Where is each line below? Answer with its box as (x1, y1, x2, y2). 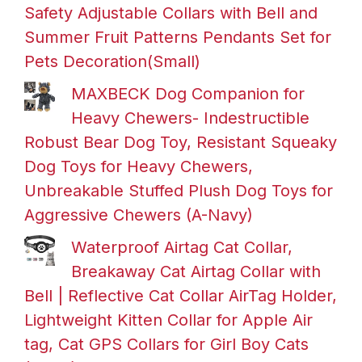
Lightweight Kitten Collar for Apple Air (24, 309, 313, 330)
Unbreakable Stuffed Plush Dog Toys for (24, 180, 333, 200)
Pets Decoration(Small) (24, 51, 200, 71)
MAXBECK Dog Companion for (71, 83, 305, 103)
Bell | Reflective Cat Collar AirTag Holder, (24, 285, 337, 305)
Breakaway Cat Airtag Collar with (71, 261, 321, 281)
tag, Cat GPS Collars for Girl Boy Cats (24, 334, 309, 354)
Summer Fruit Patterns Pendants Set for (24, 27, 331, 47)
